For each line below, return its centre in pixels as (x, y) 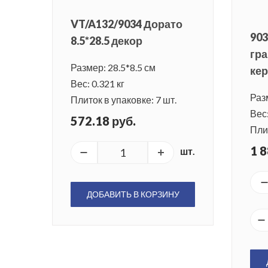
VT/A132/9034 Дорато (127, 24)
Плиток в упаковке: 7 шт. (124, 100)
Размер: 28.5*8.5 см (113, 68)
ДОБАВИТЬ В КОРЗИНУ (133, 194)
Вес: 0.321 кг (98, 84)
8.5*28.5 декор (106, 41)
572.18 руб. (103, 121)
